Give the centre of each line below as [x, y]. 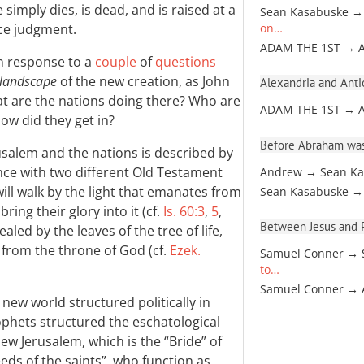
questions [186, 62]
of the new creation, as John [143, 81]
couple [116, 62]
